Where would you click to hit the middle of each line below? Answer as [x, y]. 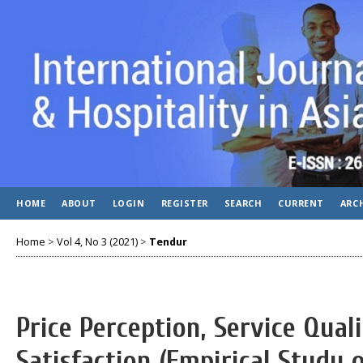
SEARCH [243, 203]
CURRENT [301, 203]
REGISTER [184, 203]
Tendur [168, 241]
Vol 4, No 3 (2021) [97, 241]
